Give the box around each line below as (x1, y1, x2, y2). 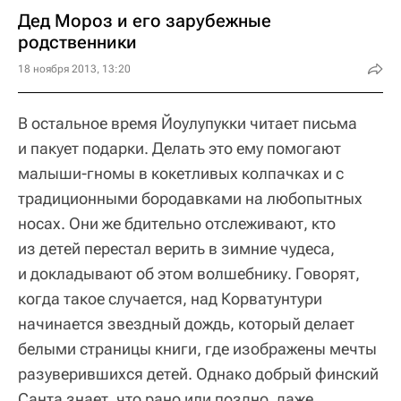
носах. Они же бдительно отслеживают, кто (18, 213, 336, 233)
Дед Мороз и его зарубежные (18, 9, 271, 31)
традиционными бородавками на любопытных (18, 188, 363, 208)
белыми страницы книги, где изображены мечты (18, 338, 377, 358)
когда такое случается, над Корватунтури (18, 288, 322, 308)
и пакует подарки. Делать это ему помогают (18, 138, 341, 158)
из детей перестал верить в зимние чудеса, (18, 238, 335, 258)
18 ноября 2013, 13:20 (18, 62, 131, 75)
